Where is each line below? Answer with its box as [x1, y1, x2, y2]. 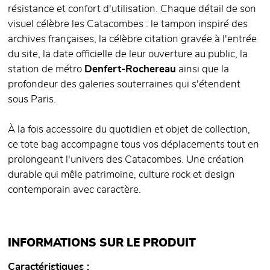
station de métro [8, 64, 84, 75]
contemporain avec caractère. [8, 185, 141, 195]
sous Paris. [8, 95, 56, 105]
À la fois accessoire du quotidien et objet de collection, [8, 125, 250, 135]
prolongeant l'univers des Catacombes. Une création [8, 155, 244, 165]
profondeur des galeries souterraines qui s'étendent [8, 80, 240, 90]
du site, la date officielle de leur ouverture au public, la [8, 49, 248, 60]
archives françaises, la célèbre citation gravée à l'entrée [8, 34, 257, 45]
